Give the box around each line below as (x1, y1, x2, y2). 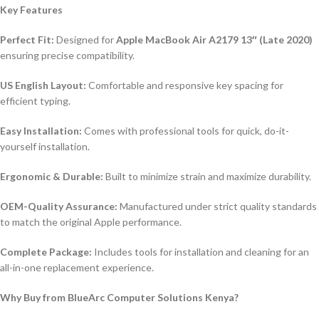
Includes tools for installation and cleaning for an (92, 246, 309, 258)
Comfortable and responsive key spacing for (86, 79, 283, 92)
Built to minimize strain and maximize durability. (103, 170, 311, 183)
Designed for (54, 33, 116, 46)
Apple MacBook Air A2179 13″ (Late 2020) (116, 33, 313, 46)
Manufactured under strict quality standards (117, 200, 317, 213)
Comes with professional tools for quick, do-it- (82, 125, 289, 137)
